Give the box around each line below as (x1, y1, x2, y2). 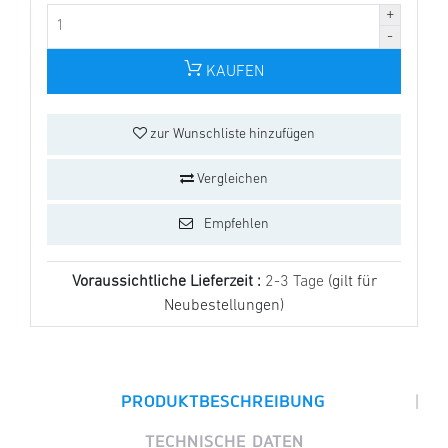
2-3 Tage (264, 274, 328, 291)
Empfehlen (201, 217, 269, 233)
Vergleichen (194, 172, 268, 188)
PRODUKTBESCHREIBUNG (120, 391, 325, 412)
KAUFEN (202, 64, 264, 81)
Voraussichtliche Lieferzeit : (71, 274, 265, 291)
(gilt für (327, 274, 377, 291)
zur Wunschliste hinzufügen (147, 127, 315, 143)
